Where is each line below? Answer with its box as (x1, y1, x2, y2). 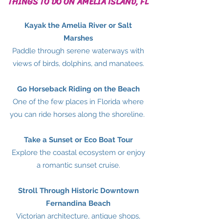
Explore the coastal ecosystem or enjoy (11, 148, 145, 157)
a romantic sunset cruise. (36, 161, 120, 170)
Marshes (64, 34, 93, 43)
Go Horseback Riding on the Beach (17, 85, 140, 93)
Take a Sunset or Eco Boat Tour (23, 135, 133, 144)
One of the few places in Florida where (13, 97, 144, 106)
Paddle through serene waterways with (12, 46, 144, 55)
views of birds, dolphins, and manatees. (12, 59, 144, 68)
